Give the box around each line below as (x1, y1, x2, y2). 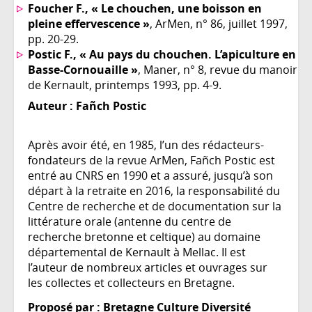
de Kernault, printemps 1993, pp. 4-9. (28, 77, 221, 93)
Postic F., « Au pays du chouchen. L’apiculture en (28, 47, 296, 63)
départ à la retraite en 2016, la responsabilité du (28, 183, 280, 199)
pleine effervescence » (28, 16, 150, 32)
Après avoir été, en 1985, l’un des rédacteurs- (28, 137, 264, 153)
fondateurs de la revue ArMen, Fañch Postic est (28, 153, 275, 169)
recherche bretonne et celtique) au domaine (28, 229, 260, 245)
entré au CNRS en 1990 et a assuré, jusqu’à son (28, 168, 273, 184)
